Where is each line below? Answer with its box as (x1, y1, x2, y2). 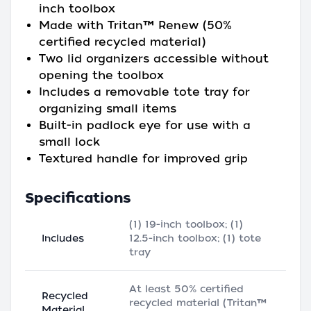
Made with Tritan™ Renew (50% (39, 19, 232, 32)
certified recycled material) (39, 35, 205, 49)
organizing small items (39, 102, 176, 115)
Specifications (25, 190, 131, 206)
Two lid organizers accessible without (39, 52, 269, 65)
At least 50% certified (129, 283, 244, 294)
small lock (39, 135, 100, 149)
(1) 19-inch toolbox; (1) (129, 219, 243, 230)
